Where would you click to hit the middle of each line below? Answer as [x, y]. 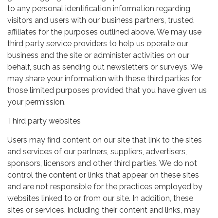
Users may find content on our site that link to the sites [105, 140]
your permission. [36, 102]
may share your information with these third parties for [104, 78]
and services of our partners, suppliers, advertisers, [97, 151]
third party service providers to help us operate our [98, 43]
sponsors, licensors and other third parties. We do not [102, 163]
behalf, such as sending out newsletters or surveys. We [105, 67]
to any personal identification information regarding [99, 8]
